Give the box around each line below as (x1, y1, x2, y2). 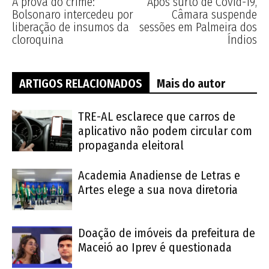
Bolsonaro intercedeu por (12, 7, 133, 22)
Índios (228, 32, 257, 47)
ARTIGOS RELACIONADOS (19, 76, 142, 91)
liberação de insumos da (12, 19, 129, 34)
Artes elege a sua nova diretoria (78, 182, 238, 197)
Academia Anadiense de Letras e (78, 168, 240, 183)
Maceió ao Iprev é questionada (78, 240, 232, 255)
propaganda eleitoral (78, 138, 184, 153)
